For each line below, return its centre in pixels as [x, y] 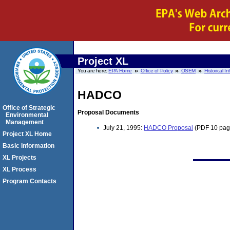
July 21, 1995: [123, 128]
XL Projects [20, 158]
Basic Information [28, 146]
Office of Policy [157, 71]
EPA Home [120, 71]
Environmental [27, 115]
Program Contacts [30, 181]
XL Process [20, 169]
